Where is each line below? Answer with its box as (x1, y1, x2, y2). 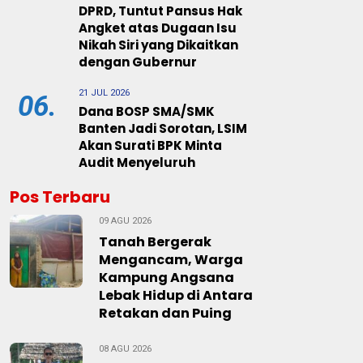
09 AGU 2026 (99, 216, 152, 226)
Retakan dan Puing (99, 304, 232, 322)
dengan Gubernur (79, 53, 197, 70)
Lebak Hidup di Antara (99, 286, 253, 305)
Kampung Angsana (99, 268, 234, 287)
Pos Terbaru (10, 186, 110, 208)
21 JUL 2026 (79, 88, 130, 98)
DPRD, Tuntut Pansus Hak (79, 2, 242, 19)
